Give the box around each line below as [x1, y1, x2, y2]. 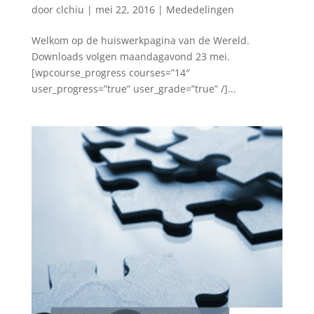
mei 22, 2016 [95, 3, 155, 17]
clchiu [55, 3, 84, 17]
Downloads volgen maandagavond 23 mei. [31, 50, 235, 64]
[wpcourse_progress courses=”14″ [31, 66, 190, 80]
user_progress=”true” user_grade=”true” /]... [31, 82, 236, 96]
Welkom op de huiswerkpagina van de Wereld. [31, 34, 250, 48]
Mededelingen [165, 3, 234, 17]
